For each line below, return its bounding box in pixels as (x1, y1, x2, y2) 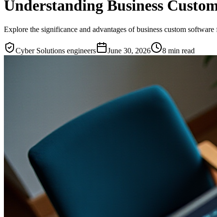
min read (166, 46, 195, 55)
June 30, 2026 (108, 46, 151, 55)
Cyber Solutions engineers (15, 46, 96, 55)
